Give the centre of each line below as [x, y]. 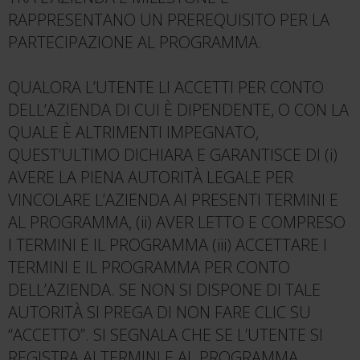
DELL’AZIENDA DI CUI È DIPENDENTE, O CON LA [178, 110]
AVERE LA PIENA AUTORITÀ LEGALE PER [151, 177]
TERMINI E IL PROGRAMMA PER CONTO [149, 267]
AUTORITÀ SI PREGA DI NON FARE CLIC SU [160, 312]
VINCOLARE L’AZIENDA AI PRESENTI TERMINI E [173, 200]
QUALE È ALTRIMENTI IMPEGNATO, [133, 132]
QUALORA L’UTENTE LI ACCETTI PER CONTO [166, 87]
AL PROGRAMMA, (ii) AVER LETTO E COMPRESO [177, 222]
